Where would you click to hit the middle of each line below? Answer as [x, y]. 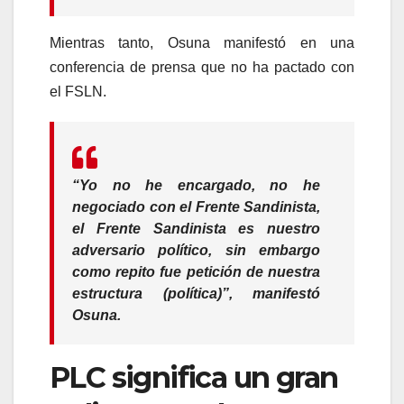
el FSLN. [78, 91]
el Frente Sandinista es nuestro [196, 228]
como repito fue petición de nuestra [196, 271]
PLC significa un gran [194, 377]
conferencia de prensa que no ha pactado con [202, 67]
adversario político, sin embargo [196, 250]
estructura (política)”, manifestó [196, 293]
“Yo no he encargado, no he [196, 185]
